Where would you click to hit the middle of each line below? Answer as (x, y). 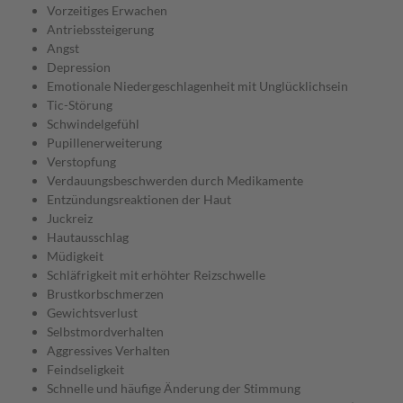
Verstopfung (81, 162)
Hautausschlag (88, 237)
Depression (79, 67)
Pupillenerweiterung (104, 143)
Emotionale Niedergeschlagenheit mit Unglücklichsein (197, 86)
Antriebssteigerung (100, 30)
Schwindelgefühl (93, 124)
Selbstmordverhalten (105, 332)
